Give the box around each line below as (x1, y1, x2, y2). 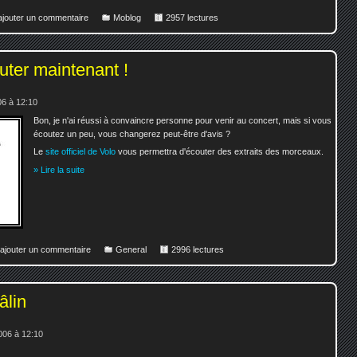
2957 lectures (166, 12, 218, 22)
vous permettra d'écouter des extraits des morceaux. (116, 147, 324, 157)
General (116, 244, 147, 254)
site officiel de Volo (45, 147, 116, 157)
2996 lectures (171, 244, 224, 254)
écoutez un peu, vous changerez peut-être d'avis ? (33, 128, 231, 139)
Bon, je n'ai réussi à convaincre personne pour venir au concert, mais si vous (33, 115, 332, 125)
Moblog (113, 12, 141, 22)
